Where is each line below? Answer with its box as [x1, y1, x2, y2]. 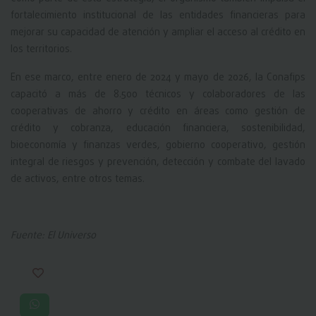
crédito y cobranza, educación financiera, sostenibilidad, [11, 121, 305, 137]
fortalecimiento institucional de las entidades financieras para [11, 8, 305, 24]
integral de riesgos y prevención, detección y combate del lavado [11, 155, 305, 171]
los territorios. [11, 42, 72, 58]
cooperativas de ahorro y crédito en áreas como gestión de [11, 104, 305, 120]
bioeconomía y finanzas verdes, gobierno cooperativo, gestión [11, 138, 305, 154]
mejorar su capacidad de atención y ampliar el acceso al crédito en [11, 25, 305, 41]
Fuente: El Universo [11, 229, 96, 244]
